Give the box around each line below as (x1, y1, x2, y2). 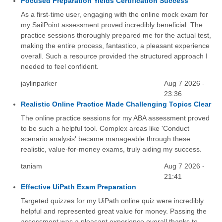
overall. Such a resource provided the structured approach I (20, 52, 208, 60)
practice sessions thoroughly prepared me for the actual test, (20, 31, 211, 39)
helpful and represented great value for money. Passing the (20, 207, 207, 216)
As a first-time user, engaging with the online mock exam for (20, 10, 208, 18)
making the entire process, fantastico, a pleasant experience (20, 41, 210, 50)
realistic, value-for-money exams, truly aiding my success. (20, 145, 202, 153)
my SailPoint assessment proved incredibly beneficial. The (20, 20, 203, 29)
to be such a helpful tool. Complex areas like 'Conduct (20, 124, 189, 132)
